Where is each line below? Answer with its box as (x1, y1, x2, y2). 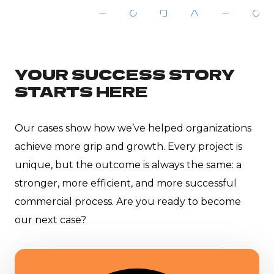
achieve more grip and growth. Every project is (15, 141, 242, 153)
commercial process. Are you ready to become (15, 196, 241, 208)
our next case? (15, 214, 86, 226)
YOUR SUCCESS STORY (15, 63, 235, 85)
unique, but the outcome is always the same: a (15, 159, 242, 171)
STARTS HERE (15, 80, 148, 102)
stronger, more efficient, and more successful (15, 177, 237, 190)
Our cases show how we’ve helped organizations (15, 122, 251, 135)
